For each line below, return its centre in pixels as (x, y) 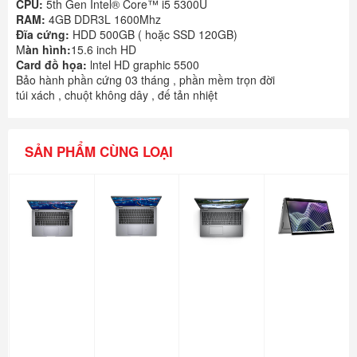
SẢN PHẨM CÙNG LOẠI (99, 151)
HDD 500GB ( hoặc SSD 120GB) (153, 34)
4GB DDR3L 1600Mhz (103, 19)
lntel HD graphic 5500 (145, 65)
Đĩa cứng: (43, 34)
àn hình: (48, 49)
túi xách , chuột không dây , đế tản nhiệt (117, 95)
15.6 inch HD (105, 49)
